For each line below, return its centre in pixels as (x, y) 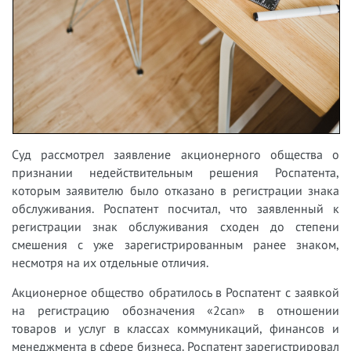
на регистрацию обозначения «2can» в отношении (175, 310)
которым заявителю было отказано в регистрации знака (175, 190)
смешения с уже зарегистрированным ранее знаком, (175, 244)
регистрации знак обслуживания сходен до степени (175, 226)
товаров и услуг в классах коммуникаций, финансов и (175, 328)
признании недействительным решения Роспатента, (175, 172)
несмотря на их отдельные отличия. (110, 262)
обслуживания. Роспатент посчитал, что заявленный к (175, 208)
